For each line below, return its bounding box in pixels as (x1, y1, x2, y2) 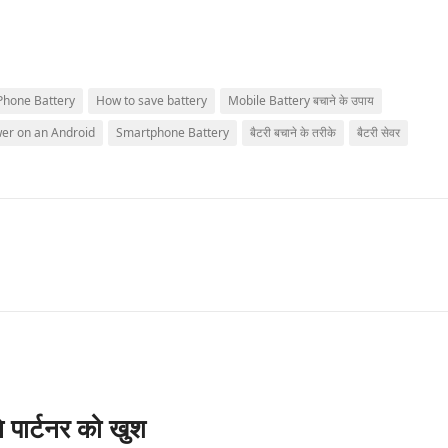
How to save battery (96, 92, 207, 109)
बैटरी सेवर (357, 124, 400, 141)
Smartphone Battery (116, 124, 229, 141)
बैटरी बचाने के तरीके (250, 124, 336, 141)
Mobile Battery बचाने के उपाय (228, 92, 374, 109)
